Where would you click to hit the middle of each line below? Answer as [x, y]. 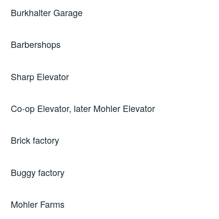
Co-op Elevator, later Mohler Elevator [83, 108]
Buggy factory [38, 172]
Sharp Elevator [40, 76]
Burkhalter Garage [47, 12]
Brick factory [35, 140]
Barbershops [36, 44]
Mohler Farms [38, 204]
